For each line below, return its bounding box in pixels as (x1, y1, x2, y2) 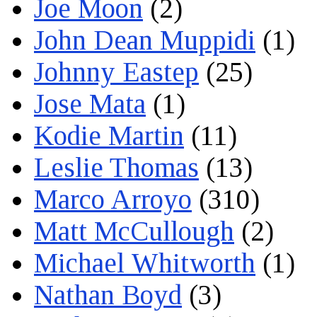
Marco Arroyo (34, 183, 192, 214)
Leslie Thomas (34, 151, 199, 183)
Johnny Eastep (34, 56, 199, 87)
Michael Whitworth (34, 247, 255, 278)
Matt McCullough (34, 215, 234, 246)
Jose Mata (34, 88, 146, 119)
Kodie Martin (34, 120, 184, 151)
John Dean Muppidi (34, 24, 255, 55)
